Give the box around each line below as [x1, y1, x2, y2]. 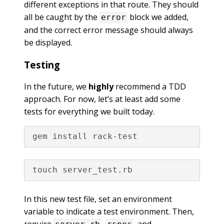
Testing [24, 58, 60, 71]
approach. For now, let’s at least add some [24, 93, 180, 104]
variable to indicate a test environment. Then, [24, 205, 194, 217]
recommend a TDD [113, 80, 186, 92]
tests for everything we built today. [24, 105, 154, 117]
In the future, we [24, 80, 88, 92]
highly [88, 80, 113, 92]
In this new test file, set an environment [24, 193, 172, 204]
